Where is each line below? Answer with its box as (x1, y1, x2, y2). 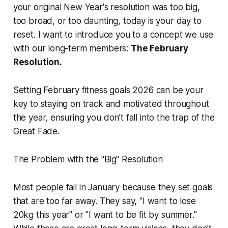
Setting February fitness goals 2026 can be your (13, 85, 204, 96)
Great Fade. (13, 126, 60, 137)
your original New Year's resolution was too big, (13, 2, 200, 13)
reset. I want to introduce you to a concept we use (13, 30, 214, 40)
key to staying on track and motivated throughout (13, 99, 209, 109)
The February (130, 43, 188, 54)
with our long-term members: (13, 43, 131, 54)
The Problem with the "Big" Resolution (13, 154, 163, 165)
